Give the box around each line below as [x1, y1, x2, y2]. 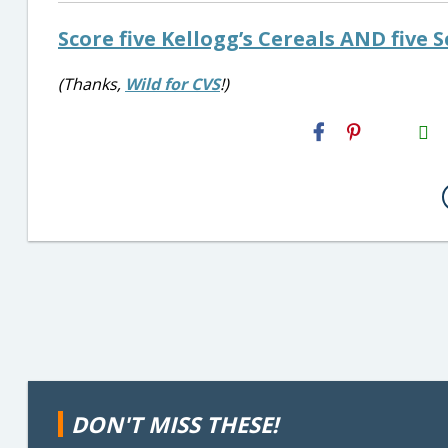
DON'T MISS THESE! [71, 409, 278, 440]
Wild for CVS [125, 73, 220, 96]
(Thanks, [58, 73, 125, 96]
